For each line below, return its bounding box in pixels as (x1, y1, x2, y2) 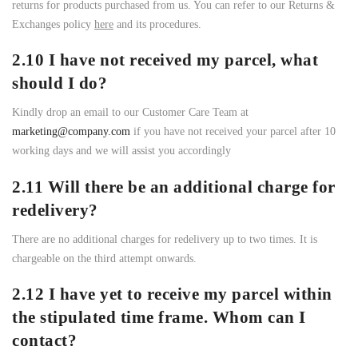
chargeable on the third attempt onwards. (12, 253, 197, 265)
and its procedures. (113, 18, 201, 30)
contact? (12, 331, 77, 351)
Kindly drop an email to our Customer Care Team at (12, 106, 249, 119)
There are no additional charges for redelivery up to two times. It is (12, 233, 317, 246)
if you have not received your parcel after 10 (130, 125, 336, 138)
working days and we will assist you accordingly (12, 145, 231, 157)
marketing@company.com (12, 125, 130, 138)
